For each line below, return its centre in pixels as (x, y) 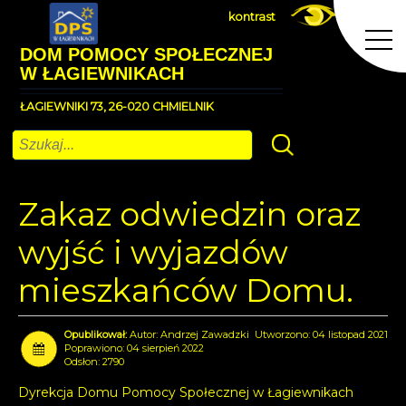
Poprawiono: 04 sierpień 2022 (134, 348)
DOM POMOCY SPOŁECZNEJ (146, 54)
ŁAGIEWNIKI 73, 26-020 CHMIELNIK (117, 106)
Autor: (145, 334)
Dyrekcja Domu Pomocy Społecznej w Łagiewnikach (186, 392)
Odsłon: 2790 (94, 362)
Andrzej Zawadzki (205, 334)
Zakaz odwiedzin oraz (189, 214)
